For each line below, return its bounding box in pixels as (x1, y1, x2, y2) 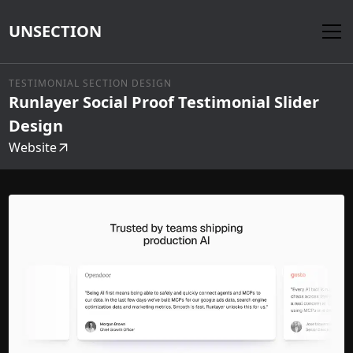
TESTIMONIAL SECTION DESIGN (9, 76, 173, 90)
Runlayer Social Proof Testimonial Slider (9, 91, 320, 113)
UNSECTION (9, 20, 102, 42)
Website (9, 139, 58, 156)
